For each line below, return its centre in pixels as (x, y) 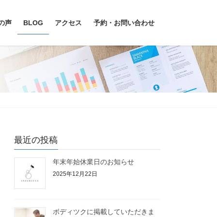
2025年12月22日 (75, 174)
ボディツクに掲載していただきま (104, 211)
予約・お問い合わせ (124, 23)
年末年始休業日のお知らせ (94, 162)
